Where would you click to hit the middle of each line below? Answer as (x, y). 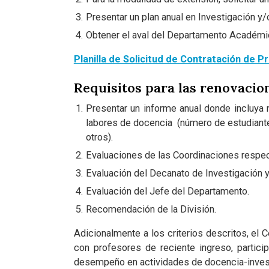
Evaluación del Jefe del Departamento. (168, 191)
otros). (99, 137)
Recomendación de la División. (151, 209)
